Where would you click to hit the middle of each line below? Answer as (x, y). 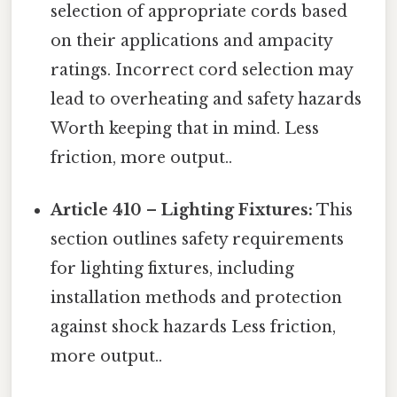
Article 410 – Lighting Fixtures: (182, 210)
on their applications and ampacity (192, 41)
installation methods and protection (197, 298)
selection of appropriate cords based (199, 12)
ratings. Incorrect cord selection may (202, 70)
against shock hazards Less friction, (194, 327)
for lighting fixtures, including (173, 269)
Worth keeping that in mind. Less (185, 129)
